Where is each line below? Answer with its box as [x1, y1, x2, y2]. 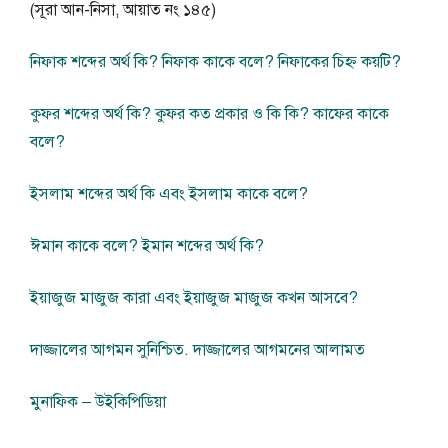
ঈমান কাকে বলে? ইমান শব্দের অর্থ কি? [30, 236, 264, 257]
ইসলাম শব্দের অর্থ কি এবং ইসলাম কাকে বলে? [30, 184, 308, 205]
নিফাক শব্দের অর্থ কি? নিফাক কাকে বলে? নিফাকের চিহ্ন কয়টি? [30, 52, 401, 73]
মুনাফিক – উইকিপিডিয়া [30, 392, 166, 413]
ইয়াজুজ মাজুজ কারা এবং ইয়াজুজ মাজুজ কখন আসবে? [30, 288, 358, 309]
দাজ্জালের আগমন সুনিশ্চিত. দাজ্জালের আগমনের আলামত [30, 340, 365, 361]
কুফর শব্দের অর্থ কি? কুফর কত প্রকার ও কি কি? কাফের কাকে [30, 104, 389, 125]
